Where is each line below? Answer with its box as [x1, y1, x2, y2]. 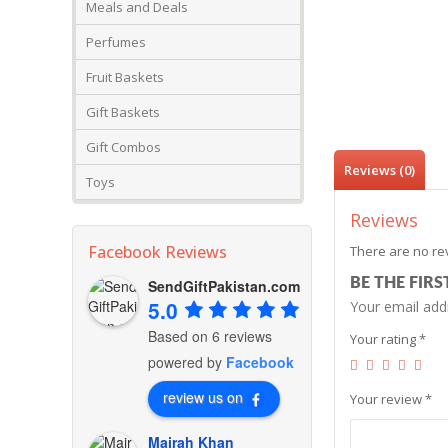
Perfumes [86, 33, 146, 51]
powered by [148, 352, 226, 373]
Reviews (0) [343, 161, 415, 179]
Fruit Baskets [86, 68, 164, 86]
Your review [349, 390, 425, 408]
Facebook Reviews [88, 241, 227, 263]
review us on [163, 387, 243, 408]
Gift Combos [86, 138, 161, 156]
